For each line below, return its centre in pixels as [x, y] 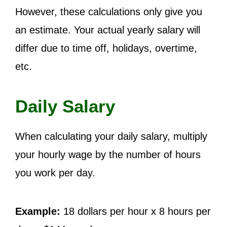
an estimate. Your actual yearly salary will [108, 30]
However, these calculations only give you [109, 12]
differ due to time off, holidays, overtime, [106, 48]
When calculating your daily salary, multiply [111, 136]
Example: [38, 211]
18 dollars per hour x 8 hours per [136, 211]
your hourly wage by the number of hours [108, 155]
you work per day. [57, 173]
